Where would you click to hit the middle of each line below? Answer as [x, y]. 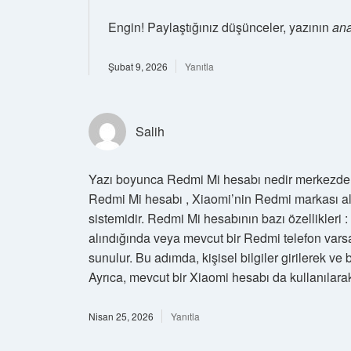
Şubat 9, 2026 [138, 66]
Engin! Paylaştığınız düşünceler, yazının [220, 27]
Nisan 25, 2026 [121, 316]
